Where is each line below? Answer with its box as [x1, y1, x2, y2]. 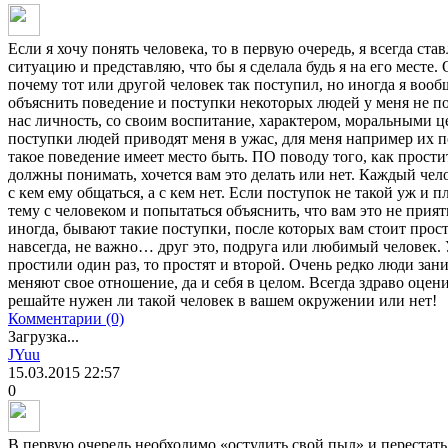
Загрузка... [8, 328, 79, 346]
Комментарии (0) [8, 310, 124, 328]
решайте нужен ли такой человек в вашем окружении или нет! [8, 292, 437, 310]
